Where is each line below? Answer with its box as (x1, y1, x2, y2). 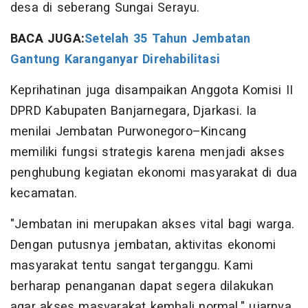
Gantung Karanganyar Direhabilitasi (10, 50, 221, 69)
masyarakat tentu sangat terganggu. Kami (10, 256, 254, 276)
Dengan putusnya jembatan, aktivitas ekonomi (10, 236, 276, 255)
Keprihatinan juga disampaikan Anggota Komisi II (10, 81, 293, 100)
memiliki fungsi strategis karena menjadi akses (10, 143, 285, 162)
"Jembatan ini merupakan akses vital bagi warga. (10, 215, 295, 234)
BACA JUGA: (10, 30, 85, 49)
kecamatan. (10, 184, 77, 203)
